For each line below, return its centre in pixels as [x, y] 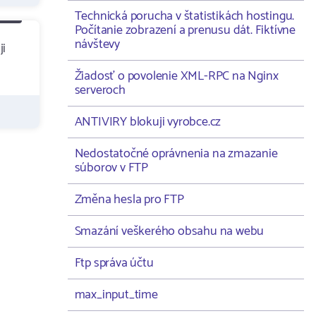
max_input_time [116, 295]
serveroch [100, 90]
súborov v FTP [111, 168]
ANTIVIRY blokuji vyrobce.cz [148, 122]
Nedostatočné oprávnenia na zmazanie [176, 154]
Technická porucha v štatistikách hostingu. [184, 16]
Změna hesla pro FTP [129, 200]
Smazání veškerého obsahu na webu [169, 231]
